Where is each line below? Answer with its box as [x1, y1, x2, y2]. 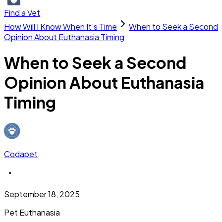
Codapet [4, 148, 38, 159]
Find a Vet [4, 7, 40, 18]
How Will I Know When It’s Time [4, 21, 117, 32]
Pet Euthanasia [4, 207, 60, 218]
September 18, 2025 [4, 188, 80, 199]
